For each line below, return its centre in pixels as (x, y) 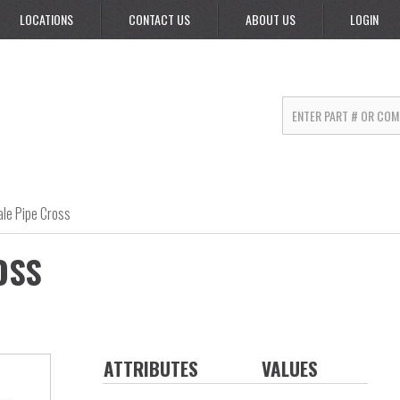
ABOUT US (271, 19)
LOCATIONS (46, 19)
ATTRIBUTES (150, 368)
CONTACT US (159, 19)
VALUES (289, 368)
